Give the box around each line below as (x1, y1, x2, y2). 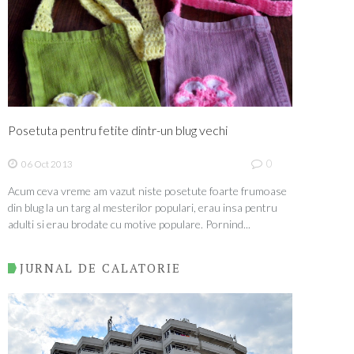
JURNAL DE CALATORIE (20, 260, 181, 277)
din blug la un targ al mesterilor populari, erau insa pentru (8, 200, 277, 214)
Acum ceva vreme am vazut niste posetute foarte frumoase (8, 183, 287, 198)
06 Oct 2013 (21, 157, 73, 170)
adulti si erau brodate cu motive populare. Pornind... (8, 217, 250, 231)
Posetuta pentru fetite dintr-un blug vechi (8, 122, 228, 138)
